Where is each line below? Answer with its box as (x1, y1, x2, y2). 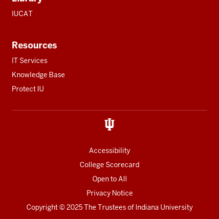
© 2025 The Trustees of (58, 202, 135, 212)
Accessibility (89, 146, 130, 155)
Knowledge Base (12, 70, 65, 79)
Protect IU (12, 84, 44, 93)
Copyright (26, 202, 58, 212)
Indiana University (135, 202, 193, 212)
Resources (12, 39, 57, 51)
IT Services (12, 56, 47, 65)
